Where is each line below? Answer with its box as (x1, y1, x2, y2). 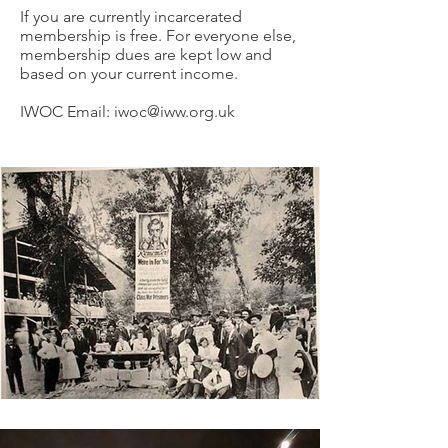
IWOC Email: (20, 102, 114, 121)
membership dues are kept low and (20, 45, 272, 64)
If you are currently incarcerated (20, 7, 242, 26)
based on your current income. (20, 64, 238, 83)
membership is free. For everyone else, (20, 26, 296, 45)
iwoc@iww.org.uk (114, 102, 235, 121)
